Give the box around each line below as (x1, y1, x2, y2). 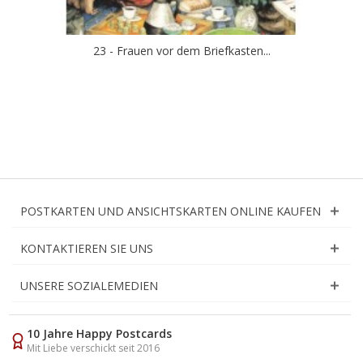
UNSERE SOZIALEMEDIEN (20, 277, 158, 293)
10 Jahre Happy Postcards (27, 325, 172, 341)
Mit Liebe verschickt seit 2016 (27, 340, 160, 355)
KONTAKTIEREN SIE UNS (20, 240, 153, 256)
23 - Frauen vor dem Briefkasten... (92, 42, 271, 58)
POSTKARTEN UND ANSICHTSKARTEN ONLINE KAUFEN (20, 203, 321, 219)
